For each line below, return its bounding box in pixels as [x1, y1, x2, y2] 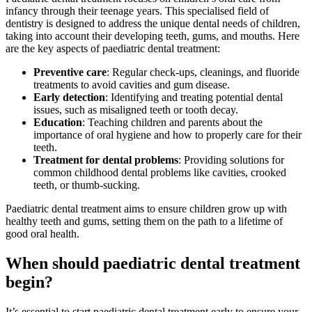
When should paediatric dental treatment [6, 253, 300, 272]
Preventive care [33, 65, 107, 78]
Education [33, 116, 82, 128]
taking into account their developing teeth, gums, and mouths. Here [6, 29, 299, 42]
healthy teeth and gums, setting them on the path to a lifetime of [6, 214, 283, 227]
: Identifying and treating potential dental [105, 91, 283, 103]
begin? [6, 272, 53, 291]
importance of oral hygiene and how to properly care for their [33, 128, 302, 141]
